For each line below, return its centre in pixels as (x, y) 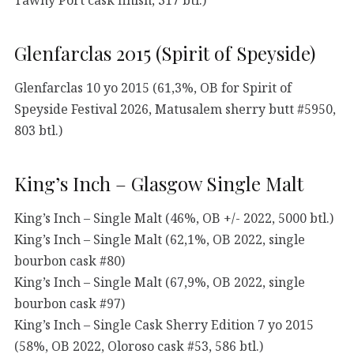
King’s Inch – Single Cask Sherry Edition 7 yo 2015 (164, 324)
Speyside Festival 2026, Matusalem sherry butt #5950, (175, 109)
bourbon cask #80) (70, 260)
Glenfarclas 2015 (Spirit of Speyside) (165, 53)
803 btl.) (38, 130)
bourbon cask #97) (70, 303)
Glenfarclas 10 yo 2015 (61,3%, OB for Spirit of (153, 87)
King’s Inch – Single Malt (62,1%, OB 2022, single (160, 239)
